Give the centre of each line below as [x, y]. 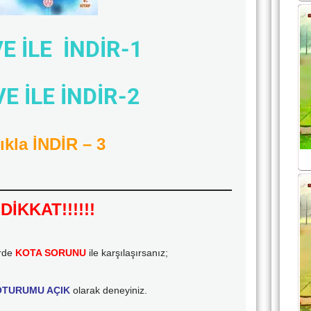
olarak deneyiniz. [110, 290]
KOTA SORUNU [51, 253]
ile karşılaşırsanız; [127, 253]
